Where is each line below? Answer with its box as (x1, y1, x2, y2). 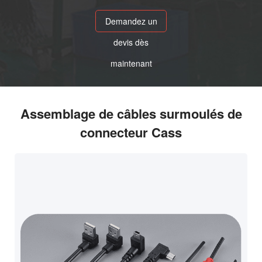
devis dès (113, 36, 149, 49)
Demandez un (105, 15, 157, 27)
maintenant (110, 57, 152, 70)
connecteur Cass (80, 123, 182, 142)
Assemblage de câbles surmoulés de (20, 104, 242, 123)
